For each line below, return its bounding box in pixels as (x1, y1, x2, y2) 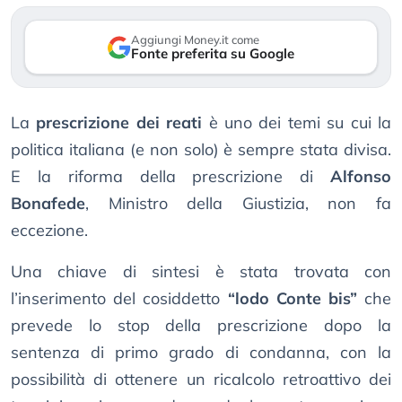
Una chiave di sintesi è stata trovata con (11, 261, 391, 283)
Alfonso (330, 166, 391, 188)
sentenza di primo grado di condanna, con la (11, 342, 391, 363)
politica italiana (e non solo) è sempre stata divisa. (11, 139, 391, 161)
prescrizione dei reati (36, 112, 203, 134)
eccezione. (11, 220, 88, 241)
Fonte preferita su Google (131, 45, 294, 63)
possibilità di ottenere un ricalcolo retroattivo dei (11, 369, 391, 390)
